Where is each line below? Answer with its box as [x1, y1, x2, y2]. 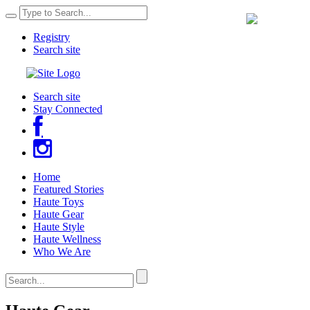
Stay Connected [33, 103, 102, 115]
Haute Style [33, 221, 84, 232]
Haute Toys [33, 196, 84, 208]
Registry [33, 31, 70, 43]
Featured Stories [33, 183, 104, 195]
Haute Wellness [33, 233, 101, 245]
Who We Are [33, 246, 91, 257]
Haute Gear [33, 208, 84, 220]
